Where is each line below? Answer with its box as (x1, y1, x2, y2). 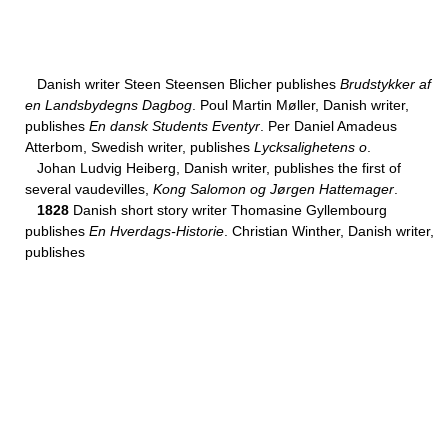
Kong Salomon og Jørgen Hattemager (153, 181, 394, 197)
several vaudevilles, (25, 181, 153, 197)
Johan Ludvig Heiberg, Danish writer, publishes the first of (25, 160, 401, 176)
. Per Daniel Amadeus (260, 118, 397, 134)
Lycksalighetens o (254, 139, 367, 155)
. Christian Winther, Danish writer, (224, 223, 434, 239)
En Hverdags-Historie (89, 223, 224, 239)
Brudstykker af (340, 76, 431, 92)
